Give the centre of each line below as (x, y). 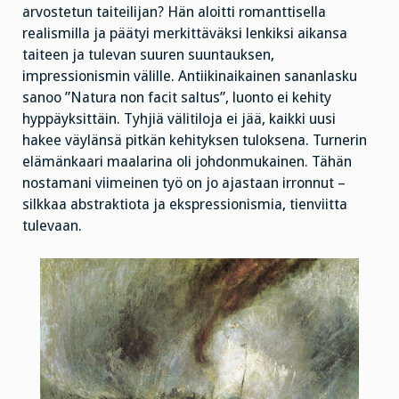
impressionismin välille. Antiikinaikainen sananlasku (190, 76)
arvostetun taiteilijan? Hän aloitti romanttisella (174, 12)
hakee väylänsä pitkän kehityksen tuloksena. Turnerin (195, 140)
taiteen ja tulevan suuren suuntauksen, (148, 54)
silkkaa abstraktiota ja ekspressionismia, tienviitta (185, 204)
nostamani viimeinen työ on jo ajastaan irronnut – (184, 183)
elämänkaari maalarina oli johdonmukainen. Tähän (187, 161)
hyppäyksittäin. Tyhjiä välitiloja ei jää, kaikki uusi (179, 118)
